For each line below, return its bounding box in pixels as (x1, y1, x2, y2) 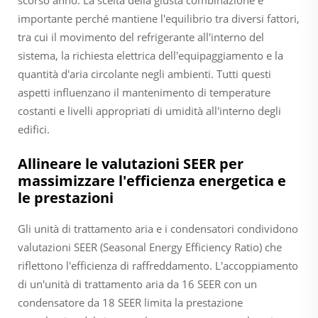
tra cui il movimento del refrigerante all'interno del (18, 29, 264, 44)
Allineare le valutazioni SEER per (18, 153, 243, 173)
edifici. (18, 121, 50, 136)
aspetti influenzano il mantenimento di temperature (18, 84, 270, 99)
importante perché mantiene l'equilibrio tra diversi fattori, (18, 11, 300, 26)
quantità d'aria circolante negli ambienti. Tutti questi (18, 66, 271, 81)
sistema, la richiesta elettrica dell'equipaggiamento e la (18, 48, 283, 62)
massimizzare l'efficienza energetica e (18, 170, 286, 190)
